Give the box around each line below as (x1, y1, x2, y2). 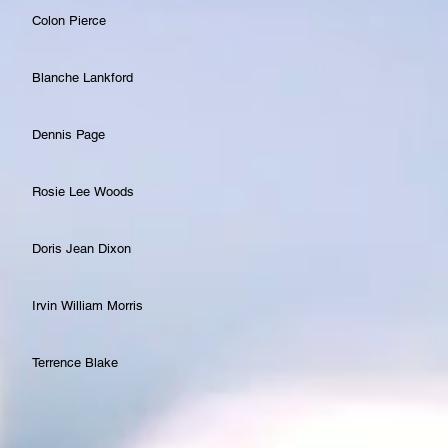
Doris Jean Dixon (32, 240, 131, 256)
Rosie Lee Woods (32, 183, 134, 199)
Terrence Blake (32, 354, 118, 370)
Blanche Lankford (32, 69, 133, 85)
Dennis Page (32, 126, 105, 142)
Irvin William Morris (32, 297, 143, 313)
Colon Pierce (32, 12, 106, 28)
